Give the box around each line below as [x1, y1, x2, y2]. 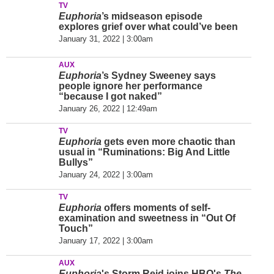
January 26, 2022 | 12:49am [59, 104, 157, 113]
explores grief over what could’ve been [59, 21, 238, 32]
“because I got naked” [59, 91, 162, 102]
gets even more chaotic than [102, 136, 235, 147]
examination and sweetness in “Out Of [59, 213, 235, 223]
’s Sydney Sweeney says [102, 70, 216, 81]
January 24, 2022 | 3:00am [59, 170, 153, 179]
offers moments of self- [104, 202, 210, 213]
